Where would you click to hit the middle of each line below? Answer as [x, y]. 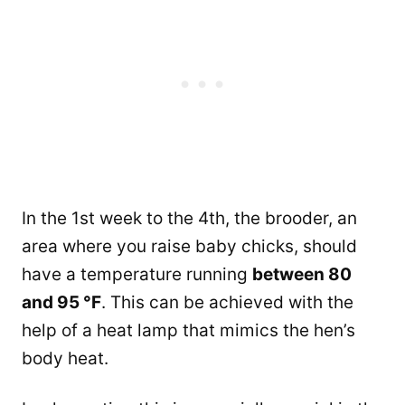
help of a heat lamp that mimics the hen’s [188, 331]
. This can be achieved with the [227, 303]
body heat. [65, 359]
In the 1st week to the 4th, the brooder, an [189, 219]
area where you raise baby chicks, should [189, 247]
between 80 [302, 275]
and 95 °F [61, 303]
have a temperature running [137, 275]
